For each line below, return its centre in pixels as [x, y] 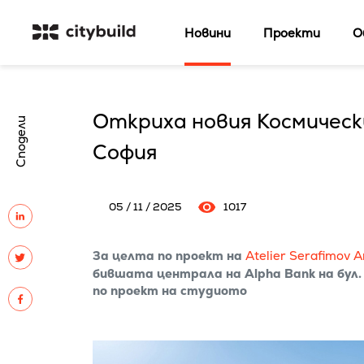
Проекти [292, 32]
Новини [208, 32]
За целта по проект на [169, 256]
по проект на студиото [169, 290]
